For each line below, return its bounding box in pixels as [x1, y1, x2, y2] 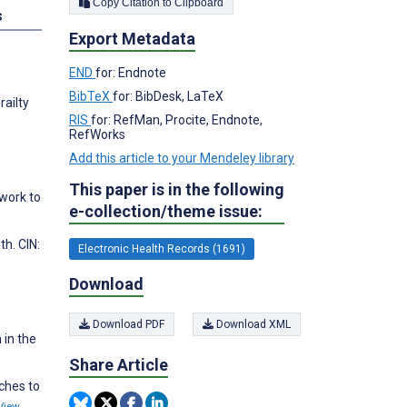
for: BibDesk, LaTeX [113, 88, 223, 104]
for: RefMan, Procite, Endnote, [91, 112, 263, 127]
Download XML [213, 318, 291, 331]
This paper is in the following [69, 179, 284, 199]
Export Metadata [69, 28, 195, 48]
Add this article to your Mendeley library [69, 150, 294, 165]
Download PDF [90, 318, 164, 331]
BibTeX [69, 88, 113, 104]
